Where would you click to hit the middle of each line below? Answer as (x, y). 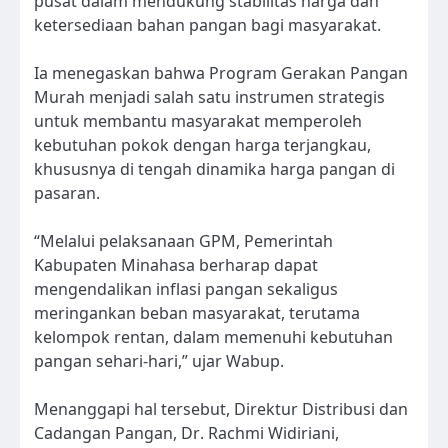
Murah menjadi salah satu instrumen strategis (209, 96)
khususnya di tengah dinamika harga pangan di (214, 168)
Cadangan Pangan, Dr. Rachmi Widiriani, (186, 432)
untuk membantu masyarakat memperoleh (198, 120)
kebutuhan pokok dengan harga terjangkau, (202, 144)
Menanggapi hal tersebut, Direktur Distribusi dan (221, 408)
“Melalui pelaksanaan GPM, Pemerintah (183, 240)
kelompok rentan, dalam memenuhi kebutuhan (213, 336)
